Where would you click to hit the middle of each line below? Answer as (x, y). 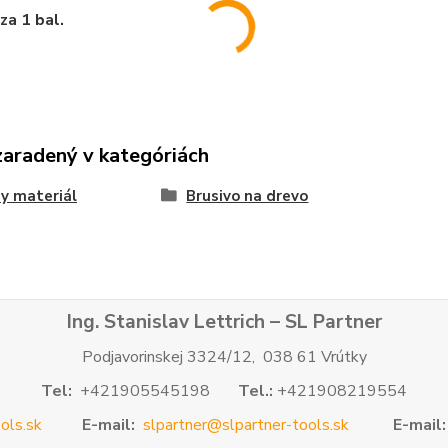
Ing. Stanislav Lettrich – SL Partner (224, 322)
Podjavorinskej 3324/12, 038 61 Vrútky (224, 357)
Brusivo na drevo (247, 196)
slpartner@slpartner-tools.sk (246, 425)
